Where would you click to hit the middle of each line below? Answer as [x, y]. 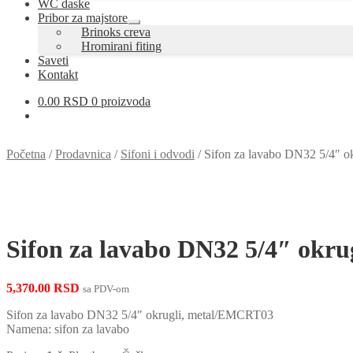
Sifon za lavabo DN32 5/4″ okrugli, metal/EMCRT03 [140, 314]
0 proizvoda [121, 101]
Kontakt [58, 74]
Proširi [148, 27]
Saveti [53, 60]
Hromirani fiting [121, 46]
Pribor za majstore [83, 18]
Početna [26, 154]
